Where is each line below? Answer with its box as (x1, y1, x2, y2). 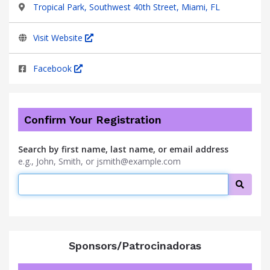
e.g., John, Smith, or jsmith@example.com (18, 155, 181, 167)
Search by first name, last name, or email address (18, 143, 228, 155)
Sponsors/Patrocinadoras (69, 239, 201, 252)
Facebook (33, 63, 74, 74)
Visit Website (33, 32, 85, 43)
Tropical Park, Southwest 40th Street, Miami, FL (33, 1, 220, 13)
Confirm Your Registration (24, 113, 162, 126)
